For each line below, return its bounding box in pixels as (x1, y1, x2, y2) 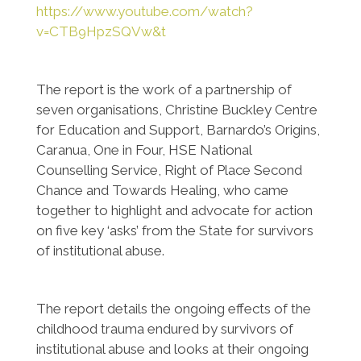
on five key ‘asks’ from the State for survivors (35, 222, 313, 239)
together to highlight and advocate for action (35, 202, 313, 218)
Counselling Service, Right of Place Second (35, 162, 302, 178)
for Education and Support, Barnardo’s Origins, (35, 122, 320, 138)
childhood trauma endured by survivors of (35, 321, 293, 337)
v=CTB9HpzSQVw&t (35, 23, 166, 39)
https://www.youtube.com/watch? (35, 3, 253, 19)
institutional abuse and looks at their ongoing (35, 341, 309, 357)
